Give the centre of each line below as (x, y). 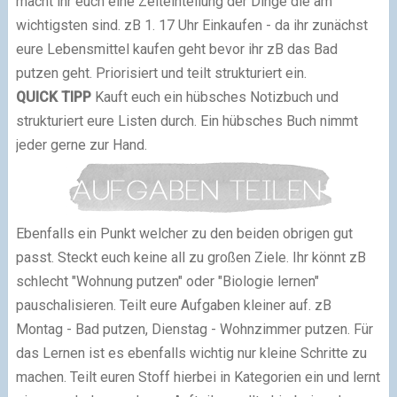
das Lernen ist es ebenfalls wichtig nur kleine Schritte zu (191, 353)
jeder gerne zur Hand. (81, 145)
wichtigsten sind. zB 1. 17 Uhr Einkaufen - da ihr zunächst (191, 26)
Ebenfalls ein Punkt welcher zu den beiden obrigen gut (184, 234)
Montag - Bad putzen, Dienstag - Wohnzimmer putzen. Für (194, 329)
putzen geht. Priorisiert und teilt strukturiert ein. (161, 74)
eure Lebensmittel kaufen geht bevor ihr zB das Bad (176, 50)
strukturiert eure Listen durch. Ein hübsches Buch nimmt (187, 121)
